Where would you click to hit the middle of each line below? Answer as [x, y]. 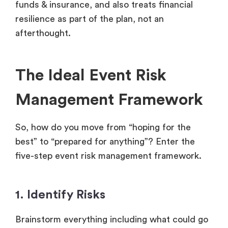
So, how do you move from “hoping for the [103, 127]
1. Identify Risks [60, 195]
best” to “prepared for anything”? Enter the [105, 141]
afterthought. [43, 33]
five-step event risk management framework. [108, 155]
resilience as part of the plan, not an [90, 19]
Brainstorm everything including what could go [112, 219]
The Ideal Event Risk [91, 75]
